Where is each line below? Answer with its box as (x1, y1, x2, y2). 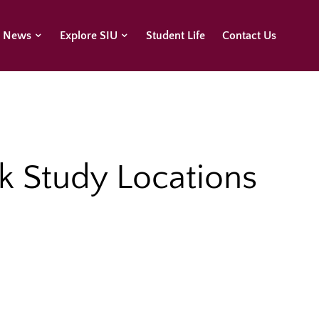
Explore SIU (60, 29, 118, 42)
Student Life (146, 29, 206, 42)
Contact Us (222, 29, 277, 42)
